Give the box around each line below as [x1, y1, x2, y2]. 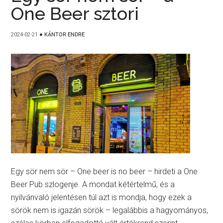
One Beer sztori [11, 3, 139, 24]
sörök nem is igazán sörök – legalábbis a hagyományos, [11, 206, 209, 215]
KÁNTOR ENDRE [44, 31, 85, 38]
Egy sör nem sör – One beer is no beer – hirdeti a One [11, 167, 198, 176]
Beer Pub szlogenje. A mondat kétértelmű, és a [11, 180, 175, 189]
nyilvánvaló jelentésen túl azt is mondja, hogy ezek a [11, 193, 192, 202]
